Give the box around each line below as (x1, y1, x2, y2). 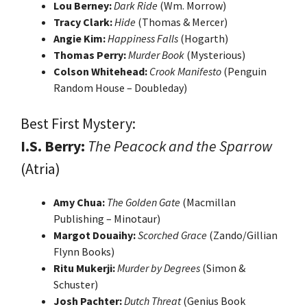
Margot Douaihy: (53, 228, 136, 242)
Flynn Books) (53, 244, 114, 258)
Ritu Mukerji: (53, 260, 115, 275)
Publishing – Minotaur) (53, 211, 160, 225)
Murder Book (128, 47, 184, 62)
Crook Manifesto (149, 64, 221, 78)
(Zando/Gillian (207, 228, 278, 242)
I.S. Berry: (21, 136, 85, 156)
